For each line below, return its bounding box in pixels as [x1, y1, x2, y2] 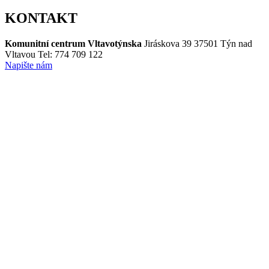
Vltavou [5, 49, 35, 59]
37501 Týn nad [194, 38, 252, 49]
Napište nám [5, 59, 52, 70]
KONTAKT [5, 10, 77, 26]
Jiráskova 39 [144, 38, 192, 49]
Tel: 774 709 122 [38, 49, 103, 59]
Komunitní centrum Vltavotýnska [5, 38, 142, 49]
